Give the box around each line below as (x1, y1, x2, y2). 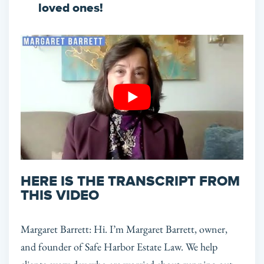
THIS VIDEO (21, 187, 99, 205)
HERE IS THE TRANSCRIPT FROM (21, 173, 240, 191)
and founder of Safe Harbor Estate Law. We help (21, 240, 217, 254)
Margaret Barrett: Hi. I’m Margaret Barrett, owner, (21, 222, 227, 236)
